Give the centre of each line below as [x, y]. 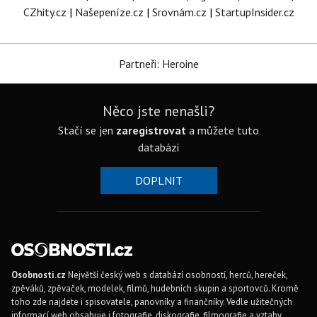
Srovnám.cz [179, 12]
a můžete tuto [223, 131]
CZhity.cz [45, 12]
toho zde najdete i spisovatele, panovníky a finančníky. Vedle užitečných [152, 302]
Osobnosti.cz [39, 275]
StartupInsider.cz [254, 12]
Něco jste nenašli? [158, 111]
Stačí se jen [87, 131]
